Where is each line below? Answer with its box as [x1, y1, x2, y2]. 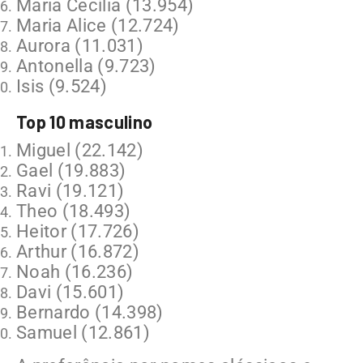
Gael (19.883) [16, 160, 126, 181]
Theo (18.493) [16, 200, 131, 221]
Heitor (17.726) [16, 220, 140, 241]
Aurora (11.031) [16, 35, 144, 56]
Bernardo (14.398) [16, 301, 164, 322]
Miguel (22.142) [16, 139, 144, 160]
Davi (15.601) [16, 281, 125, 302]
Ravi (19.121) [16, 180, 125, 201]
